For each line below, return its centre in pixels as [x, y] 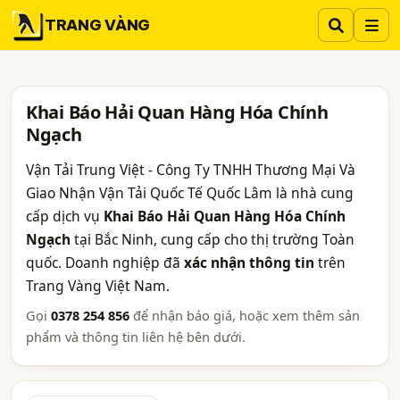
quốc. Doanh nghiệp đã [105, 262]
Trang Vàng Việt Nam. [98, 286]
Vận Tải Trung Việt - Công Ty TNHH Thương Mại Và [191, 170]
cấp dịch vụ [65, 216]
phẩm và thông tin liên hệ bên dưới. [136, 337]
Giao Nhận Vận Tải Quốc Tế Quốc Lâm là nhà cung [190, 193]
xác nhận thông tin [249, 262]
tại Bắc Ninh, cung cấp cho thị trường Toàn [212, 239]
